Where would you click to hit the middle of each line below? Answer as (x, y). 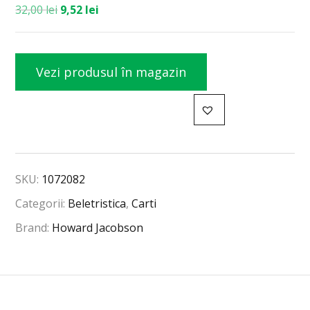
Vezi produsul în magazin (111, 72)
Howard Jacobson (98, 228)
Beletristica (97, 204)
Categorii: (42, 204)
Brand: (34, 228)
